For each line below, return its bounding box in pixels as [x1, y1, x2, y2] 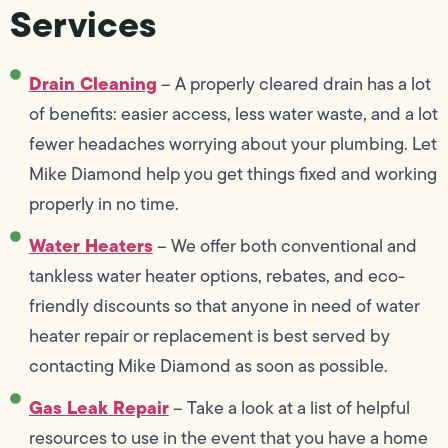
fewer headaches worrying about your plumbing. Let [28, 130, 437, 157]
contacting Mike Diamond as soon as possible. [28, 352, 388, 379]
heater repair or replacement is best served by [28, 322, 390, 349]
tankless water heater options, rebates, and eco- [28, 262, 405, 289]
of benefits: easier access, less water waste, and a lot [28, 100, 438, 127]
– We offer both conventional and [152, 232, 417, 259]
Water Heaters [28, 231, 153, 259]
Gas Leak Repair [28, 393, 169, 421]
